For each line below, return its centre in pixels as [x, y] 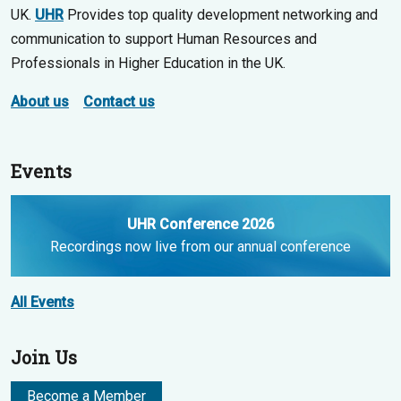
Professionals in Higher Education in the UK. [148, 63]
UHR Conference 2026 [200, 224]
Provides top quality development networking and [221, 15]
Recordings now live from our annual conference [200, 247]
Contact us [119, 102]
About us [40, 102]
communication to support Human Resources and [164, 39]
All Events [43, 302]
